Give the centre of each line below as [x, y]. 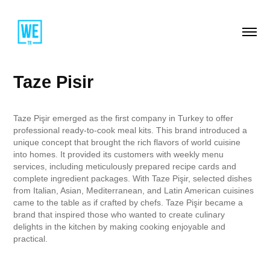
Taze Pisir [54, 82]
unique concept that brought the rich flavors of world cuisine [127, 142]
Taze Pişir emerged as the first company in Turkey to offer [124, 118]
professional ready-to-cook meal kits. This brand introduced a [130, 130]
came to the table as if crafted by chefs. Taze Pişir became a [128, 202]
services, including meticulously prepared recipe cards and [125, 166]
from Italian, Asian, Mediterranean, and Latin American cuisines [134, 190]
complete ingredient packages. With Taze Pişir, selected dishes [133, 178]
